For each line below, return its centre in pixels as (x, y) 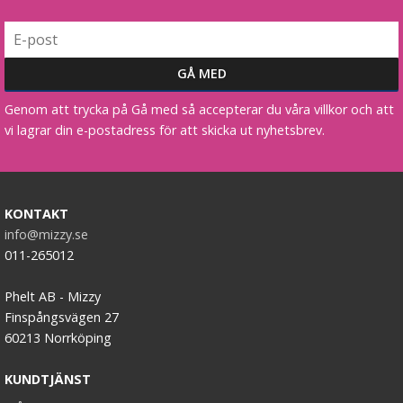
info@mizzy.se (46, 234)
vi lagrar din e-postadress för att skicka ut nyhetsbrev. (165, 130)
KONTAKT (36, 213)
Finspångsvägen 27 (62, 317)
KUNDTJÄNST (48, 379)
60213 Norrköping (58, 337)
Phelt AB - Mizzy (53, 296)
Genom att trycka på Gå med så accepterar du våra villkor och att (199, 109)
